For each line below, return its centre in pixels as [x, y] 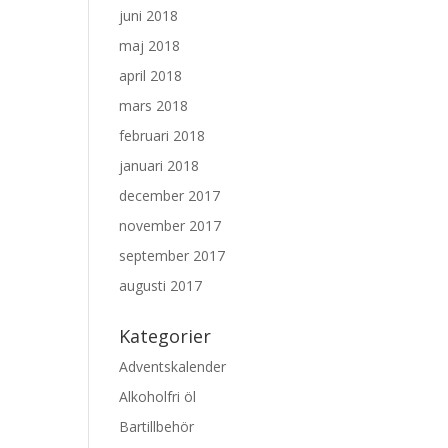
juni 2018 [149, 15]
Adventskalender [173, 366]
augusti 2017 [161, 285]
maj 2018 [150, 45]
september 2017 [172, 255]
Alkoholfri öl [158, 396]
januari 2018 [159, 165]
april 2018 [151, 75]
